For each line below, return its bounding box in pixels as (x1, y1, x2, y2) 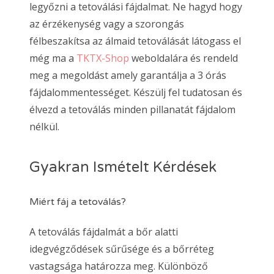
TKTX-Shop (76, 51, 129, 65)
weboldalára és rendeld (129, 51, 238, 65)
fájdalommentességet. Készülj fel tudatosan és (29, 85, 242, 99)
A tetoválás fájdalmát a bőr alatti (29, 225, 178, 239)
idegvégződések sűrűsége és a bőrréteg (29, 242, 214, 256)
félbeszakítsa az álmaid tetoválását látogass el (29, 34, 241, 48)
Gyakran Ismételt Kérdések (29, 158, 217, 176)
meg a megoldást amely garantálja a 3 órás (29, 68, 226, 82)
